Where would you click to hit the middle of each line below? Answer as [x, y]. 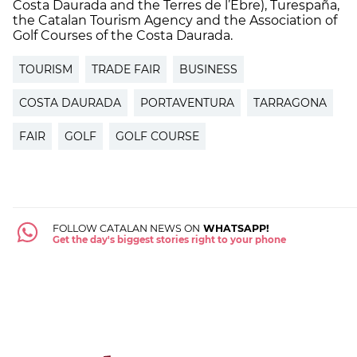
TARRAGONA [290, 102]
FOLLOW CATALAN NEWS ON [126, 228]
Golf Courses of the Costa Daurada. [123, 35]
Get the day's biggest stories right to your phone [169, 239]
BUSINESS [208, 69]
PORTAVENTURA [187, 102]
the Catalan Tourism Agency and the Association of [175, 20]
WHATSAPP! [234, 228]
